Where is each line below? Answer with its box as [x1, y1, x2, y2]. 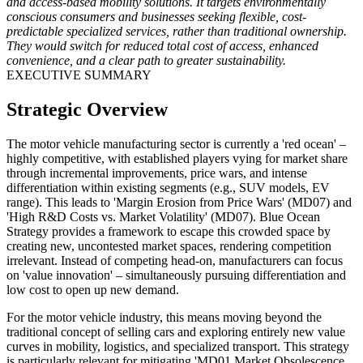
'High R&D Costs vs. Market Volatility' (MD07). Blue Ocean [6, 209, 320, 224]
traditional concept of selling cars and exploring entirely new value [6, 324, 345, 339]
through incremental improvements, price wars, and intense [6, 165, 307, 180]
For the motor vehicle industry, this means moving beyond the [6, 310, 322, 324]
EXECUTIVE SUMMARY [6, 68, 152, 83]
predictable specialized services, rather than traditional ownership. [6, 24, 347, 39]
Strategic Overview [6, 99, 168, 121]
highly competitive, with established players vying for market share [6, 151, 348, 165]
